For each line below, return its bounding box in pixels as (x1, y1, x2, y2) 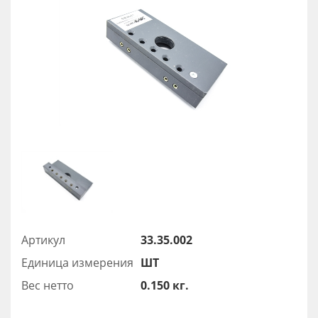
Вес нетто (21, 277, 74, 293)
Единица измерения (21, 254, 133, 270)
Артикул (21, 231, 65, 248)
